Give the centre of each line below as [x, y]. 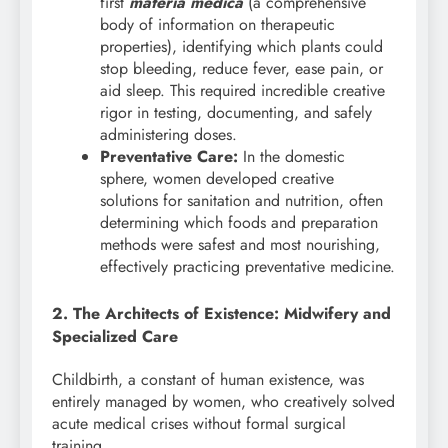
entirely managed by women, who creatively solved [223, 402]
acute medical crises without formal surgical [199, 424]
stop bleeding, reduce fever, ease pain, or [241, 68]
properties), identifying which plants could [241, 46]
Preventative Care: [169, 156]
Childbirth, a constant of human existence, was [208, 380]
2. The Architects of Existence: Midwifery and [221, 313]
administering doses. [168, 134]
